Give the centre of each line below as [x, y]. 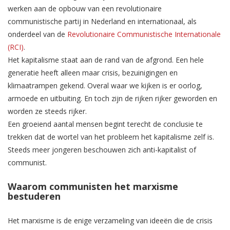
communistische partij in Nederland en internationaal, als [102, 22]
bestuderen [34, 196]
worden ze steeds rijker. [47, 111]
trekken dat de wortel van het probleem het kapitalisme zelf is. [111, 137]
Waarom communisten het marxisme [93, 187]
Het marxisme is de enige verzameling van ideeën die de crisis [110, 221]
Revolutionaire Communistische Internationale [144, 34]
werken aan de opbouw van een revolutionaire [85, 9]
